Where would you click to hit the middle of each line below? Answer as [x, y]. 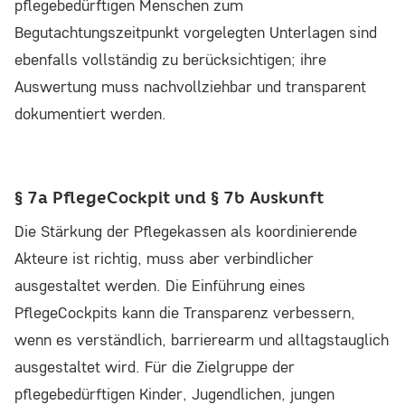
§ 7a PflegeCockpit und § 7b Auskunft [169, 198]
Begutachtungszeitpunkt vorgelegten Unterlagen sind [196, 33]
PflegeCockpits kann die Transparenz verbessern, [185, 313]
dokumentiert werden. [90, 114]
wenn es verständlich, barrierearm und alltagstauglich [202, 340]
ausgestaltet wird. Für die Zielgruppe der [155, 367]
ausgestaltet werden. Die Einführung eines [160, 286]
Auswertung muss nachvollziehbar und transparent [190, 87]
